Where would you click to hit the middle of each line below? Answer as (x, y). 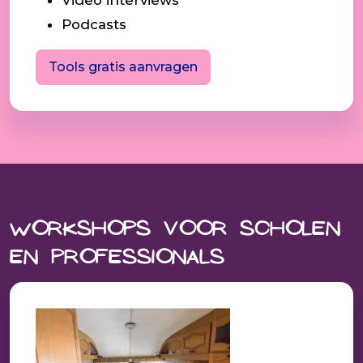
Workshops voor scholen (175, 230)
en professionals (117, 258)
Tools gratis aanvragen (123, 66)
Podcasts (94, 24)
